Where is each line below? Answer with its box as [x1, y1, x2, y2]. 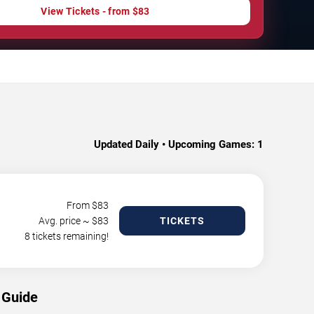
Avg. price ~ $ [39, 215, 97, 226]
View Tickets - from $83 [41, 6, 150, 17]
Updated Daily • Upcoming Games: [94, 138, 254, 151]
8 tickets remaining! [25, 231, 109, 242]
